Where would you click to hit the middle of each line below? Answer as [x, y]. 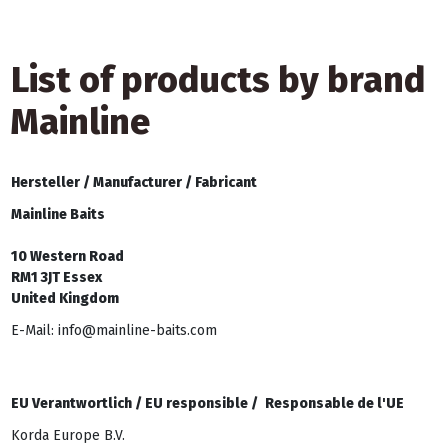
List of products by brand [217, 80]
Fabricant [225, 182]
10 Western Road [67, 256]
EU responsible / [201, 404]
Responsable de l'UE [334, 404]
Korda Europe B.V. [67, 436]
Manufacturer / [143, 182]
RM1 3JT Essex [56, 277]
